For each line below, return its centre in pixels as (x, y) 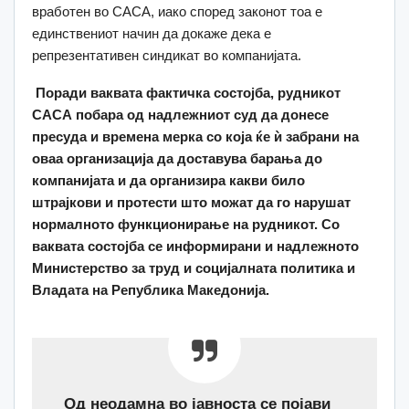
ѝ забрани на (316, 137)
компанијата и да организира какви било (168, 181)
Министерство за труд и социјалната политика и (194, 268)
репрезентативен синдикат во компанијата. (167, 56)
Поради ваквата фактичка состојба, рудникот (186, 93)
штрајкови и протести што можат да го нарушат (191, 203)
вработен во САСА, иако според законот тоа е (177, 12)
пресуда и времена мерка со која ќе (153, 137)
